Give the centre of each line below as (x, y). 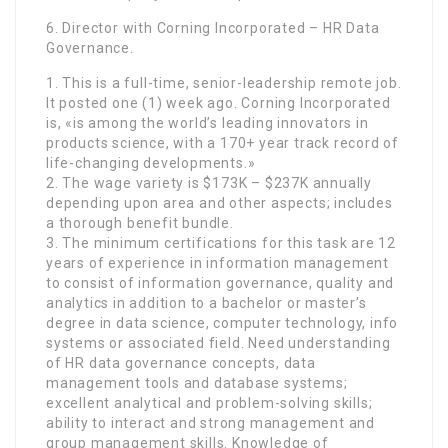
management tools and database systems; (197, 382)
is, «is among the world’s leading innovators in (207, 122)
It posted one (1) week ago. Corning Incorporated (218, 102)
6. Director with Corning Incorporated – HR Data (213, 27)
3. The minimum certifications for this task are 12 (221, 242)
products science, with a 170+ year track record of (222, 142)
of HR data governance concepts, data (181, 362)
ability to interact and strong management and (210, 422)
